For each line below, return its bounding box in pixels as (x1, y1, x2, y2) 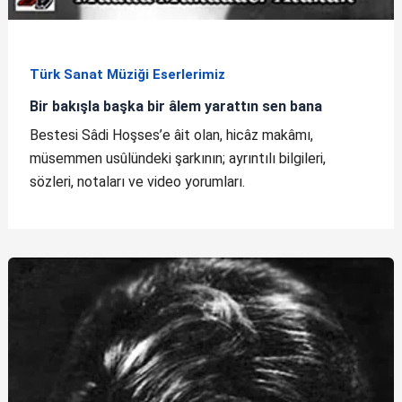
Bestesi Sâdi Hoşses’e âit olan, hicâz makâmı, (29, 127, 313, 144)
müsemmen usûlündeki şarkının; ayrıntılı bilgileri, (29, 150, 326, 168)
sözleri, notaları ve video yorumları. (29, 173, 245, 191)
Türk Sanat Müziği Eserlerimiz (29, 66, 225, 83)
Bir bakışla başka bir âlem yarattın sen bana (29, 97, 322, 115)
